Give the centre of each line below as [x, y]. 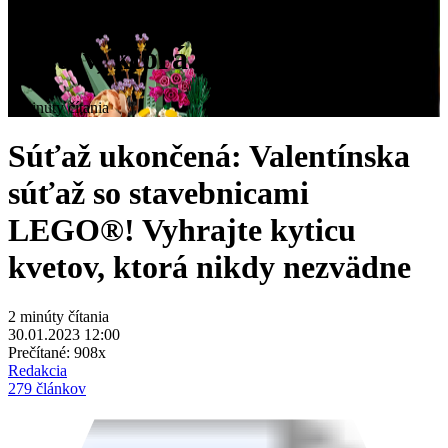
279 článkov [47, 388]
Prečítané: [41, 352]
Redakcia [37, 370]
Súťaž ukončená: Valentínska [209, 156]
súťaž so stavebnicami [158, 193]
